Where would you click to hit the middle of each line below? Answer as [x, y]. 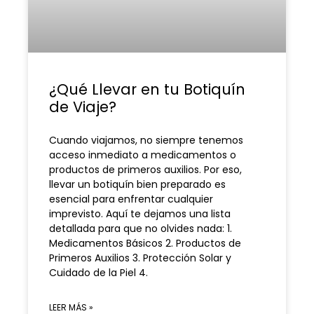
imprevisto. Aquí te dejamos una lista [140, 214]
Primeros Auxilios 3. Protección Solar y [140, 258]
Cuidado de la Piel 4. [98, 273]
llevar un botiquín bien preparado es [137, 185]
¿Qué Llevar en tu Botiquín [147, 90]
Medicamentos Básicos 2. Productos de [145, 244]
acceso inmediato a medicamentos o [143, 155]
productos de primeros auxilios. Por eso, [145, 170]
